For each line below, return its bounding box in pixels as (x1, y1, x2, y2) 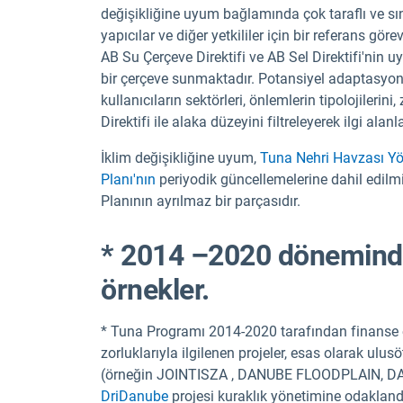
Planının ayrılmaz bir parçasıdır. (101, 193, 300, 210)
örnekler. (101, 272, 210, 307)
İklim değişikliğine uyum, (101, 149, 260, 167)
